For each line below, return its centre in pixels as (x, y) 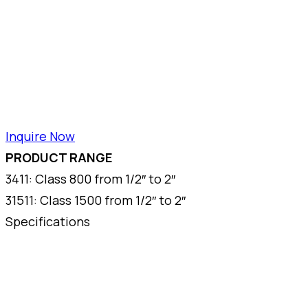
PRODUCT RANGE (59, 157)
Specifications (48, 221)
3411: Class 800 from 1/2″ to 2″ (90, 178)
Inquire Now (40, 136)
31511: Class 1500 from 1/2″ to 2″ (96, 200)
